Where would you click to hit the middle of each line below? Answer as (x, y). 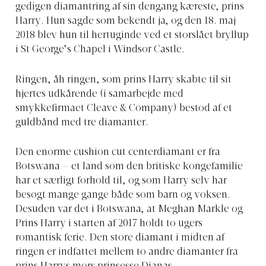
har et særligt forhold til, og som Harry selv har (121, 181)
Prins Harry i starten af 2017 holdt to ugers (109, 224)
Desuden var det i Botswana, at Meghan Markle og (129, 210)
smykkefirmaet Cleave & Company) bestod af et (124, 108)
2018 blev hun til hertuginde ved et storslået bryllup (132, 36)
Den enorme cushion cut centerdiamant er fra (118, 153)
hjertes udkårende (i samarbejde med (99, 94)
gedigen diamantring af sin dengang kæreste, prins (130, 7)
